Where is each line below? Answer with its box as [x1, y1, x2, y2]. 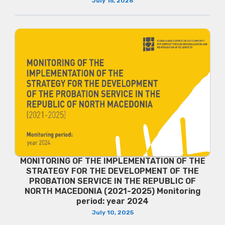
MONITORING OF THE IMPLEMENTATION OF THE [20, 156, 205, 166]
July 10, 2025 [91, 208, 134, 216]
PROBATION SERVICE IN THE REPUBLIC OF [29, 176, 196, 186]
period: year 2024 [76, 196, 149, 206]
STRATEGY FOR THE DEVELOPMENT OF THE [26, 166, 199, 176]
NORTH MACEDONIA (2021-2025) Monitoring [24, 186, 201, 196]
